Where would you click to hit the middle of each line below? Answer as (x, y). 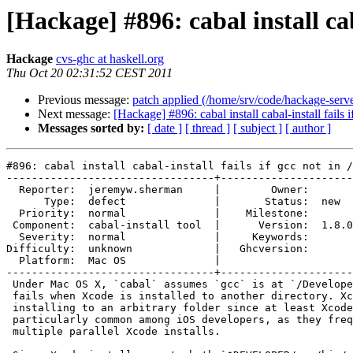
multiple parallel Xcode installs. (113, 332)
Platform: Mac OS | (120, 261)
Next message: (76, 114)
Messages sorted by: (91, 128)
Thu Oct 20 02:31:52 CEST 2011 (89, 73)
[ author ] (308, 128)
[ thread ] (208, 128)
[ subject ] (258, 128)
